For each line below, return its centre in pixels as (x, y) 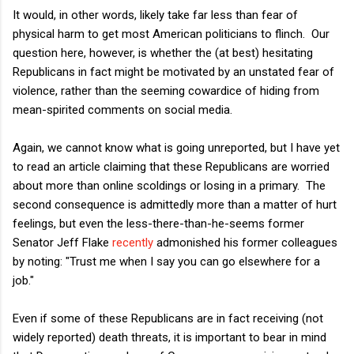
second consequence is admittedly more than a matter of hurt (175, 204)
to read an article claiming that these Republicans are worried (171, 166)
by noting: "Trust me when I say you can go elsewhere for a (166, 261)
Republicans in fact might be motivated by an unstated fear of (173, 72)
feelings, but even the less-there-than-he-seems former (158, 223)
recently (133, 242)
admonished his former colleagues (245, 242)
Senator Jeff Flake (62, 242)
